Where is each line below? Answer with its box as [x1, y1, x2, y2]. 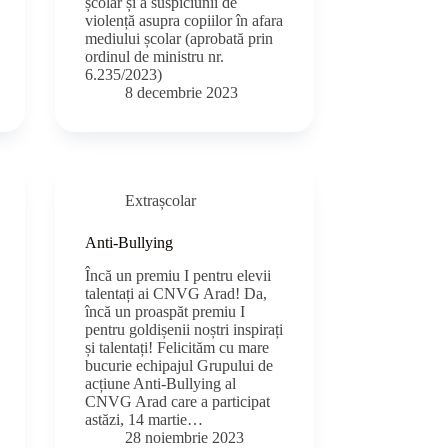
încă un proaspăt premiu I [85, 302, 246, 320]
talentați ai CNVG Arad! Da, [85, 284, 268, 302]
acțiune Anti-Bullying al [85, 374, 237, 392]
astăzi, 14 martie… [85, 410, 204, 428]
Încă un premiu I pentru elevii [85, 266, 272, 284]
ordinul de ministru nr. [85, 48, 225, 66]
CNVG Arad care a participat [85, 392, 271, 410]
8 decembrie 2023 [125, 84, 239, 102]
